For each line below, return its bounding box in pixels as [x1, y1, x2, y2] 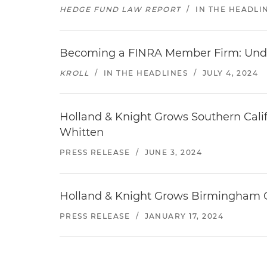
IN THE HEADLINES [103, 69, 188, 77]
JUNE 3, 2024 [144, 148, 203, 157]
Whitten [60, 126, 104, 139]
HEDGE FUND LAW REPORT [60, 5, 181, 14]
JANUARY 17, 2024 [144, 212, 224, 221]
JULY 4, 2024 [202, 69, 259, 77]
